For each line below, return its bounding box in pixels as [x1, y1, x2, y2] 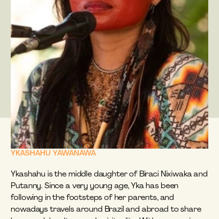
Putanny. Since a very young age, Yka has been [11, 182, 179, 190]
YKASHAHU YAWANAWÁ [11, 150, 96, 157]
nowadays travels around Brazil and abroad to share [11, 206, 201, 214]
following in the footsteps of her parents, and [11, 194, 175, 202]
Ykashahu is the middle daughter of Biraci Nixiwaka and [11, 171, 208, 178]
